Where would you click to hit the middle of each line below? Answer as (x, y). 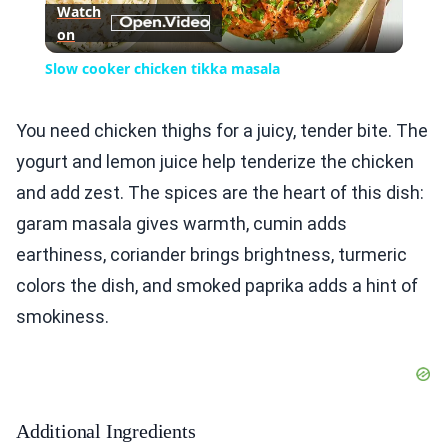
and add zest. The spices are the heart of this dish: (220, 193)
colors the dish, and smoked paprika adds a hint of (217, 286)
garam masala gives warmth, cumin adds (181, 224)
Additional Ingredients (106, 431)
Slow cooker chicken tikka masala (162, 69)
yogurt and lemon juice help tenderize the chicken (215, 162)
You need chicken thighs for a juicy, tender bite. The (222, 131)
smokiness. (62, 317)
